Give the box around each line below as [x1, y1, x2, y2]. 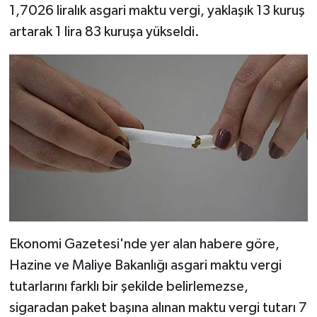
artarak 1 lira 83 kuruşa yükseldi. [8, 24, 200, 39]
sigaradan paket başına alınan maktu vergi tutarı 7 [8, 301, 307, 316]
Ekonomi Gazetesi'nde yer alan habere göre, [8, 237, 279, 252]
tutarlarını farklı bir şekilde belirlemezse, [8, 279, 248, 294]
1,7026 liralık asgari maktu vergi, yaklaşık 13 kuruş [8, 3, 305, 18]
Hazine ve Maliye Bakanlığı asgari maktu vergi [8, 258, 282, 273]
